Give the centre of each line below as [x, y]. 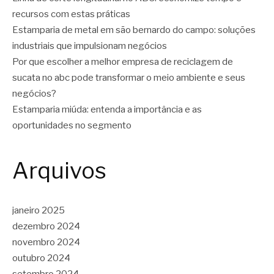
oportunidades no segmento [72, 125]
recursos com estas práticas [71, 14]
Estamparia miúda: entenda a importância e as [107, 109]
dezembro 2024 [46, 227]
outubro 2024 [41, 258]
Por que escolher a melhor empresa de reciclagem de [123, 61]
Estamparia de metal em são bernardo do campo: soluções [134, 30]
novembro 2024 [46, 243]
